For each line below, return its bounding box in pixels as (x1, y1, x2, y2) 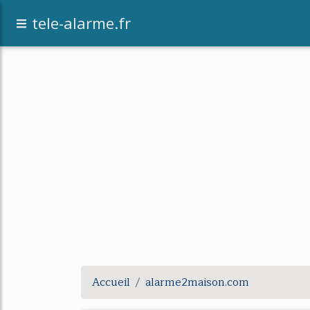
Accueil (92, 273, 130, 291)
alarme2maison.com (145, 273, 249, 291)
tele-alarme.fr (32, 12, 131, 34)
